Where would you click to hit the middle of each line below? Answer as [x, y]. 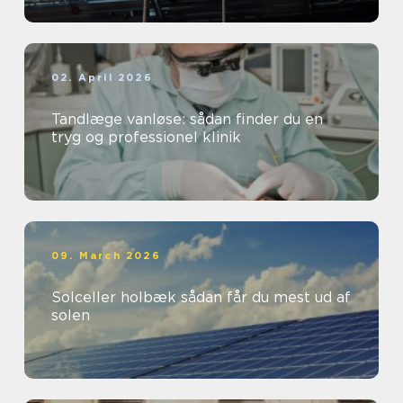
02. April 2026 [102, 78]
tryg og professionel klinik [146, 138]
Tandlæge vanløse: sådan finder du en [187, 120]
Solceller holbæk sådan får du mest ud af [116, 298]
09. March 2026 [106, 256]
